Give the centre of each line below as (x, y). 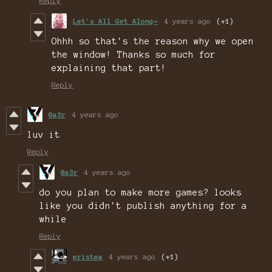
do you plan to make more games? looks (141, 193)
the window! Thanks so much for (134, 55)
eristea (88, 257)
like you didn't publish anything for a (143, 206)
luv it (44, 135)
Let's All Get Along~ (115, 21)
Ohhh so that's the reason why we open (153, 42)
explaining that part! (109, 68)
